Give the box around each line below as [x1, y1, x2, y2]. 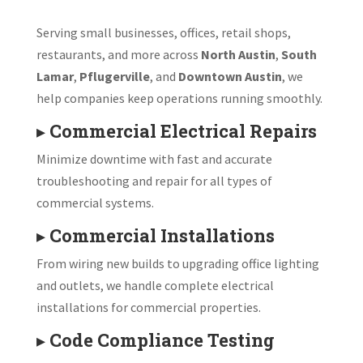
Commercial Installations [49, 223, 275, 247]
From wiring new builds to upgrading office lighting [36, 254, 319, 271]
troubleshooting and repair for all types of [36, 172, 272, 189]
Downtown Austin [177, 67, 282, 84]
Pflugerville [79, 67, 150, 84]
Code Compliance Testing [49, 327, 275, 352]
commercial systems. [36, 194, 154, 211]
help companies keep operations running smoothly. [36, 89, 322, 106]
